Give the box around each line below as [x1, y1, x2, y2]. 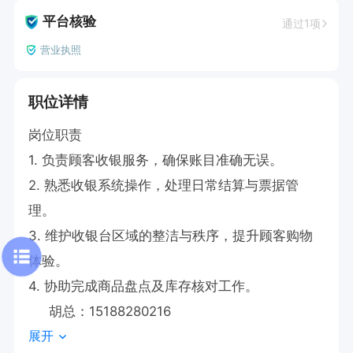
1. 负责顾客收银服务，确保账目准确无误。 [28, 151, 292, 168]
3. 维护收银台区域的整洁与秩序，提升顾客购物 [28, 227, 314, 243]
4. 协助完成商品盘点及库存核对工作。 [28, 277, 259, 294]
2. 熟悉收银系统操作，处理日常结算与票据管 [28, 176, 299, 193]
